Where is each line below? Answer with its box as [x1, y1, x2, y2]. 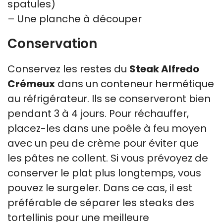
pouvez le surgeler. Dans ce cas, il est [7, 180, 192, 195]
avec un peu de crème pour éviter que [7, 136, 199, 150]
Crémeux [7, 76, 55, 91]
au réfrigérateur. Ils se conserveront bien [7, 91, 211, 106]
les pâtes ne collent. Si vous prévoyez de [7, 151, 208, 165]
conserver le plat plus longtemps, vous [7, 166, 201, 180]
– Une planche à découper [7, 11, 142, 26]
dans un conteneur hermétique [55, 76, 214, 91]
